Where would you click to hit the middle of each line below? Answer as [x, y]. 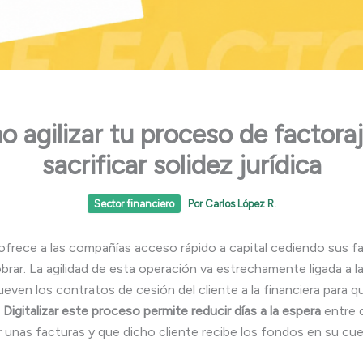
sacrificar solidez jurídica [181, 165]
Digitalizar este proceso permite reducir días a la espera [162, 310]
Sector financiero [134, 203]
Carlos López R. [240, 203]
